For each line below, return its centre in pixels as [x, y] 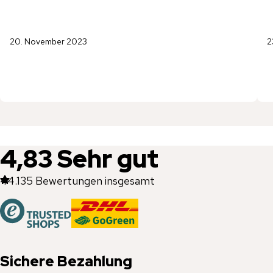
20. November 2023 [48, 41]
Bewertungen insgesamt [95, 180]
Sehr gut [108, 158]
